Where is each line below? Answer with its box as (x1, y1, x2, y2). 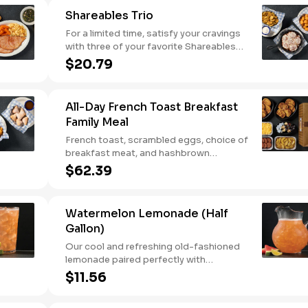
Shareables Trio (65, 8, 153, 23)
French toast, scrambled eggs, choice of (65, 134, 248, 146)
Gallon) (65, 221, 104, 236)
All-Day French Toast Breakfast (65, 100, 238, 114)
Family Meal (65, 115, 129, 129)
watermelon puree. (65, 267, 149, 278)
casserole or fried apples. (65, 160, 180, 172)
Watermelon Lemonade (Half (65, 206, 228, 221)
